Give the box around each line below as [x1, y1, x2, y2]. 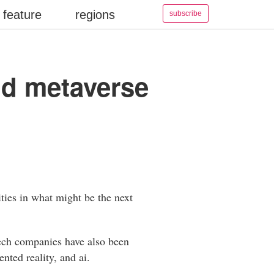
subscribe [169, 9, 202, 18]
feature [3, 8, 42, 21]
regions [75, 8, 115, 21]
